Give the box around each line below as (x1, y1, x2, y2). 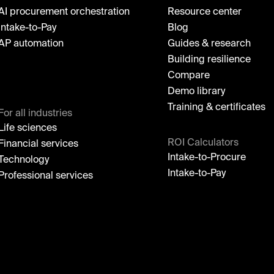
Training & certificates (168, 102, 266, 113)
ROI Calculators (168, 138, 239, 148)
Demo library (168, 86, 226, 97)
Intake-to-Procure (168, 152, 246, 163)
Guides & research (168, 39, 251, 49)
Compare (168, 70, 210, 81)
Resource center (168, 7, 242, 17)
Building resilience (168, 54, 251, 65)
